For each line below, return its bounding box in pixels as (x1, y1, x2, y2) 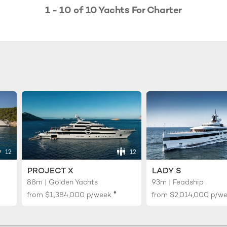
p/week (87, 190, 112, 199)
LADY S (152, 165, 181, 176)
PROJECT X (27, 165, 74, 176)
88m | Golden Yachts (27, 177, 98, 186)
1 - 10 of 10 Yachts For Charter (45, 3, 182, 16)
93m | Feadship (151, 177, 204, 186)
